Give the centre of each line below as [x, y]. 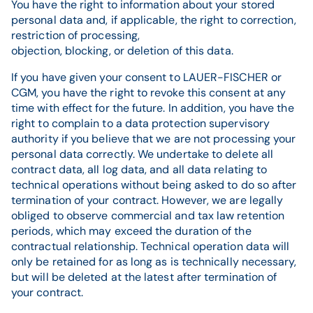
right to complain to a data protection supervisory [140, 123]
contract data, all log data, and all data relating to [139, 169]
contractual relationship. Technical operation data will [151, 246]
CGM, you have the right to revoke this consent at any [149, 93]
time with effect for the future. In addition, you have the [153, 108]
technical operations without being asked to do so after [154, 185]
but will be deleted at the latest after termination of [144, 277]
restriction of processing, [77, 35]
